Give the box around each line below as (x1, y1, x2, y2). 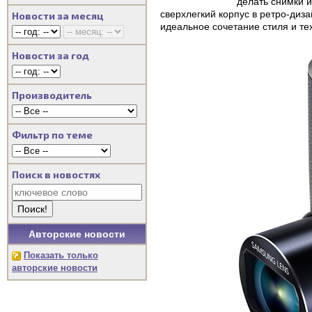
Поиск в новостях (12, 169, 100, 180)
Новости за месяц (12, 10, 104, 22)
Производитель (12, 89, 92, 101)
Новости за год (12, 49, 89, 61)
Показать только (24, 250, 98, 260)
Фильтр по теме (12, 129, 93, 141)
